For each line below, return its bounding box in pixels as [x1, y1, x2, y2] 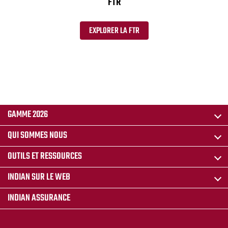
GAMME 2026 [8, 107, 48, 122]
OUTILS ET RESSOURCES [8, 149, 82, 164]
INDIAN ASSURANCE [8, 190, 70, 206]
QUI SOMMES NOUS [8, 128, 67, 143]
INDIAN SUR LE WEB [8, 169, 70, 185]
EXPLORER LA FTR [89, 24, 139, 38]
